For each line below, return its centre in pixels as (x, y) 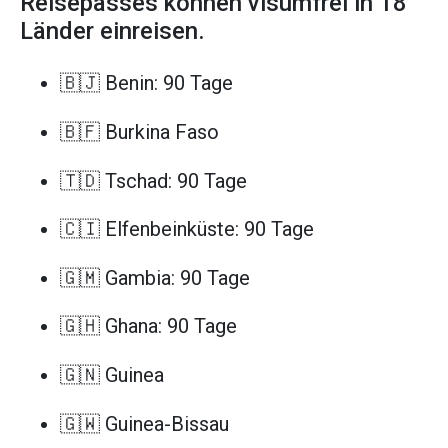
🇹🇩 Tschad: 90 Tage (153, 180)
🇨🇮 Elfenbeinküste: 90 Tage (187, 229)
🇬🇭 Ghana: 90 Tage (148, 326)
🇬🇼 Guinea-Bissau (144, 423)
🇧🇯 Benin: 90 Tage (146, 83)
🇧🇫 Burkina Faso (139, 131)
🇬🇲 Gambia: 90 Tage (155, 277)
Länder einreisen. (112, 31)
